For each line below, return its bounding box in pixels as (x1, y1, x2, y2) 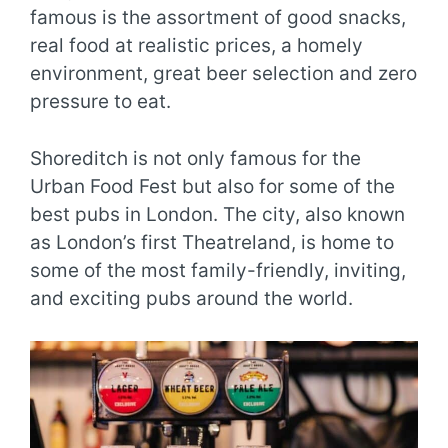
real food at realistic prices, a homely (30, 34, 363, 58)
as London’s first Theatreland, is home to (30, 230, 394, 254)
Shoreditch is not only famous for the (30, 146, 361, 170)
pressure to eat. (30, 90, 171, 114)
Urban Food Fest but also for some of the (30, 174, 395, 198)
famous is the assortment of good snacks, (30, 6, 406, 30)
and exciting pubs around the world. (30, 286, 353, 310)
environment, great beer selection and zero (30, 62, 417, 86)
